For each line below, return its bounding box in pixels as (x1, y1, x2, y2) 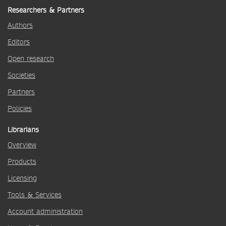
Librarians (8, 125, 39, 135)
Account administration (8, 206, 83, 216)
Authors (8, 20, 33, 30)
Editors (8, 37, 30, 47)
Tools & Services (8, 190, 62, 200)
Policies (8, 103, 32, 114)
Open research (8, 53, 54, 64)
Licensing (8, 173, 37, 183)
